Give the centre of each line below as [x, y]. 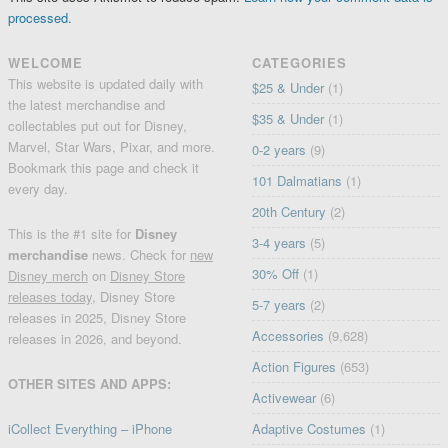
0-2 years [279, 149]
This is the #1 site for [71, 233]
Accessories [288, 335]
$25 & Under [288, 87]
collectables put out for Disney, [97, 125]
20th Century [289, 211]
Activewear [284, 397]
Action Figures [294, 366]
